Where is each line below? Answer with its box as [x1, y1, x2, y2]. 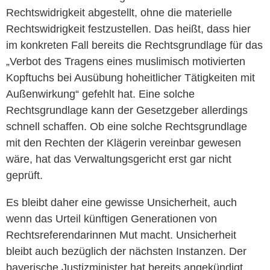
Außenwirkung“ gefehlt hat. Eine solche [6, 87, 195, 100]
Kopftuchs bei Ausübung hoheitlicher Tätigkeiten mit [6, 71, 255, 84]
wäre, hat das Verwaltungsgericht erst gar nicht [6, 152, 231, 165]
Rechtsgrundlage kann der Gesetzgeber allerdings [6, 104, 248, 116]
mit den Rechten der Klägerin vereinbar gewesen [6, 136, 241, 149]
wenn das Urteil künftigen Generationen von [6, 212, 217, 225]
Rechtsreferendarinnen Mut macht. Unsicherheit [6, 228, 236, 241]
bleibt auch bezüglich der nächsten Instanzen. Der [6, 245, 246, 257]
